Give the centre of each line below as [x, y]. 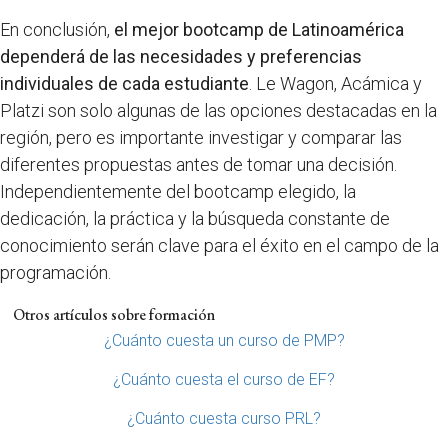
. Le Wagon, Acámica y [335, 83]
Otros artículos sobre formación [113, 314]
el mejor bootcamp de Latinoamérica [259, 29]
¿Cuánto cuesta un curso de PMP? [224, 340]
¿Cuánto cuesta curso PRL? [224, 418]
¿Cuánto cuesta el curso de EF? [224, 379]
